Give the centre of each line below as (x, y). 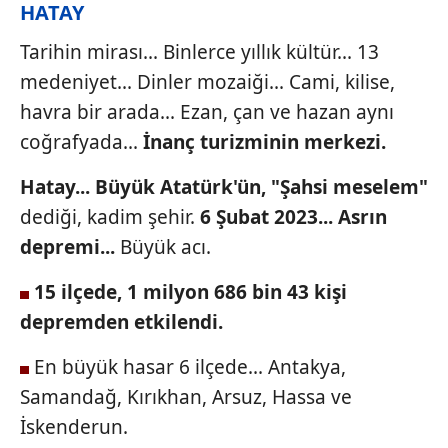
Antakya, (307, 367)
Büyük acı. (165, 247)
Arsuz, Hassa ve (282, 397)
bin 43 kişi (299, 292)
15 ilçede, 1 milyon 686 (140, 292)
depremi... (70, 247)
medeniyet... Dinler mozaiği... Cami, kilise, (207, 82)
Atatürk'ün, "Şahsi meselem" (294, 187)
